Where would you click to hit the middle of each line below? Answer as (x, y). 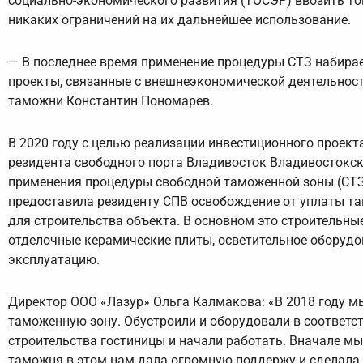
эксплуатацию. (54, 260)
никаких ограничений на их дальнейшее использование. (179, 20)
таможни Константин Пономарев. (111, 101)
